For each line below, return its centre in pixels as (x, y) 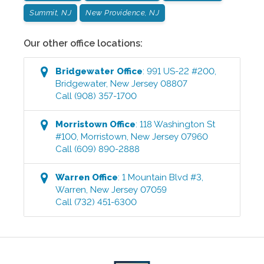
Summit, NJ (50, 13)
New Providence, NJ (122, 13)
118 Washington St (178, 125)
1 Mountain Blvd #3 (162, 178)
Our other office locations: (83, 44)
